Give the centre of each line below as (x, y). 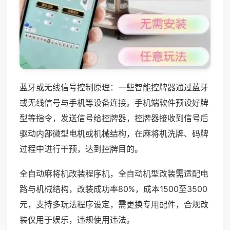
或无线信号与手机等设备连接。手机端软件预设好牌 (114, 102)
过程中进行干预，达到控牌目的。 (81, 149)
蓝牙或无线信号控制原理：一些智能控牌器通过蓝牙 (114, 87)
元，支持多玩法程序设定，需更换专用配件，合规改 (114, 204)
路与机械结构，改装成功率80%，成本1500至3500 (113, 189)
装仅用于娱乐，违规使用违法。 (77, 219)
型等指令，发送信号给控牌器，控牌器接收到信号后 (114, 118)
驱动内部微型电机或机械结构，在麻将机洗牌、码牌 (114, 133)
